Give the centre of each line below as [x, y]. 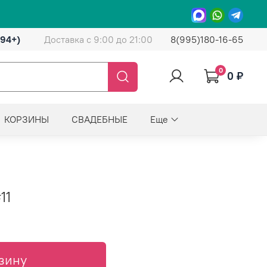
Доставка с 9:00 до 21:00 [98, 40]
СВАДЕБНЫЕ [100, 119]
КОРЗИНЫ [27, 119]
